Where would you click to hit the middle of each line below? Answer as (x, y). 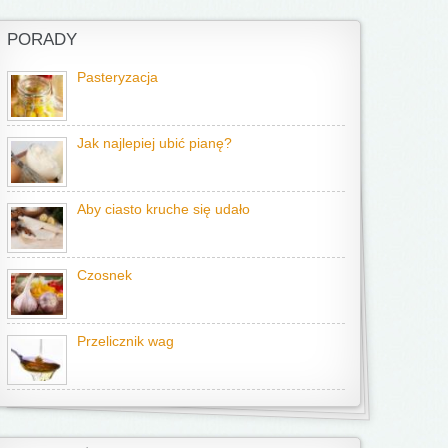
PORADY (42, 39)
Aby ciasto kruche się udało (163, 209)
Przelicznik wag (125, 341)
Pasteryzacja (117, 77)
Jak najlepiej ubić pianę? (154, 143)
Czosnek (104, 275)
